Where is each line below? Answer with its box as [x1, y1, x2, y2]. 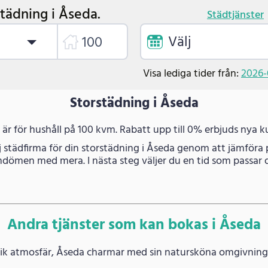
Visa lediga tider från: [143, 65, 241, 83]
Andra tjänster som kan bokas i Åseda [7, 214, 261, 237]
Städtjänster [207, 6, 264, 24]
